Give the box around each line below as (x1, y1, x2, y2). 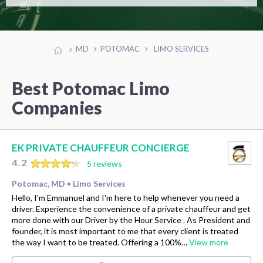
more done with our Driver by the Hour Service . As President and (12, 214, 250, 225)
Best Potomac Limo (12, 77, 170, 99)
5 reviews (86, 159, 122, 169)
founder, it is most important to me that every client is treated (12, 225, 238, 236)
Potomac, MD (12, 178, 65, 188)
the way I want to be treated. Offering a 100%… (12, 237, 189, 247)
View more (189, 237, 228, 247)
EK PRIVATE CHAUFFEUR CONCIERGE (12, 141, 190, 154)
